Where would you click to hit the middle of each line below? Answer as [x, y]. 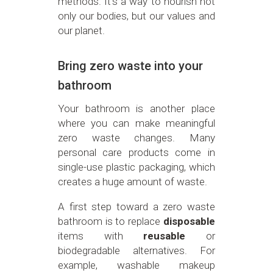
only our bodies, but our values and [136, 16]
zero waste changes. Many [136, 137]
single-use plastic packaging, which [136, 167]
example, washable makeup [136, 265]
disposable [189, 221]
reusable [165, 236]
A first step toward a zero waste [136, 206]
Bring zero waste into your [130, 66]
